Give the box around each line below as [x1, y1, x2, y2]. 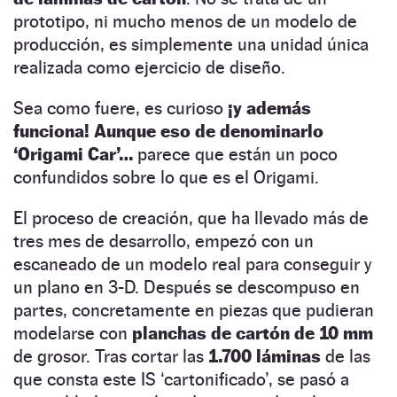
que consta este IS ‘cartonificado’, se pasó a [13, 368, 349, 390]
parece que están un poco [133, 143, 338, 165]
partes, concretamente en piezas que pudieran [13, 299, 374, 321]
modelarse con [13, 322, 132, 344]
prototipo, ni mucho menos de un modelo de [13, 10, 357, 32]
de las [321, 345, 370, 367]
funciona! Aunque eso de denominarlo [13, 120, 323, 142]
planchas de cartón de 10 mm [132, 322, 373, 344]
